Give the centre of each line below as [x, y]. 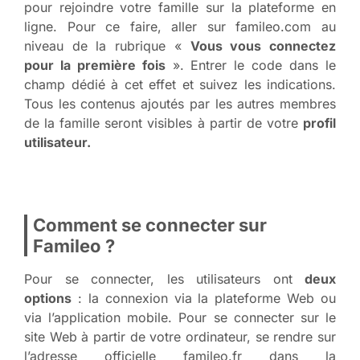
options [48, 298]
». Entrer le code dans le [251, 65]
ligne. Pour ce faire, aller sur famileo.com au [180, 26]
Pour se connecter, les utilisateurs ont [164, 278]
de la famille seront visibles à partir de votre [164, 123]
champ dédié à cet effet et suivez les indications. [180, 84]
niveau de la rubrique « [107, 45]
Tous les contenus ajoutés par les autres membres [180, 103]
